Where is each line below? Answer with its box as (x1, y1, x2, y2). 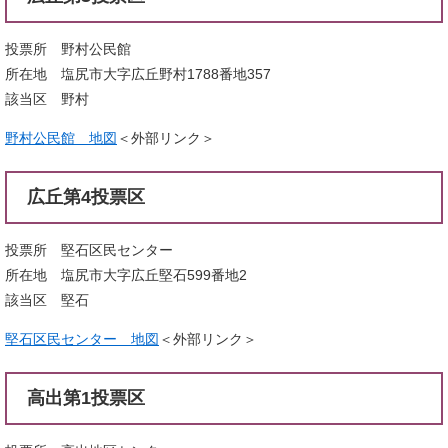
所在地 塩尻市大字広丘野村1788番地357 (5, 65, 271, 82)
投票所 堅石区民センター (5, 241, 173, 258)
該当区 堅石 (5, 291, 89, 308)
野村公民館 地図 (5, 129, 117, 146)
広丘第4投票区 (27, 186, 145, 207)
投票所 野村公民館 (5, 40, 131, 57)
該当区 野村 (5, 90, 89, 107)
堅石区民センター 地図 (5, 330, 159, 347)
